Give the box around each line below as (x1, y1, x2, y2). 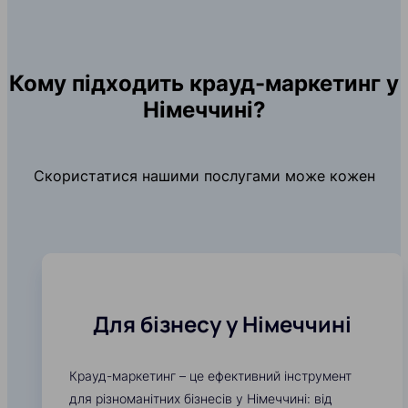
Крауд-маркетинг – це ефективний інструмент (69, 368, 352, 384)
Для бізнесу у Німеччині (93, 309, 352, 340)
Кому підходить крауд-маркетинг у (9, 70, 399, 97)
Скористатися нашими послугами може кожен (33, 167, 375, 186)
